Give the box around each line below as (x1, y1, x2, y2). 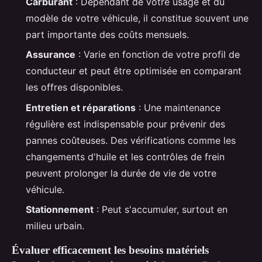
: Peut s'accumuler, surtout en (94, 204, 227, 216)
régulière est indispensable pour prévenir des (26, 118, 225, 130)
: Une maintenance (136, 101, 220, 113)
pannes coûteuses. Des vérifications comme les (26, 134, 236, 146)
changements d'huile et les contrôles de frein (26, 150, 225, 163)
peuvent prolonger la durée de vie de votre (26, 167, 216, 179)
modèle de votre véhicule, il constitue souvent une (26, 12, 249, 24)
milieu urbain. (26, 220, 84, 232)
